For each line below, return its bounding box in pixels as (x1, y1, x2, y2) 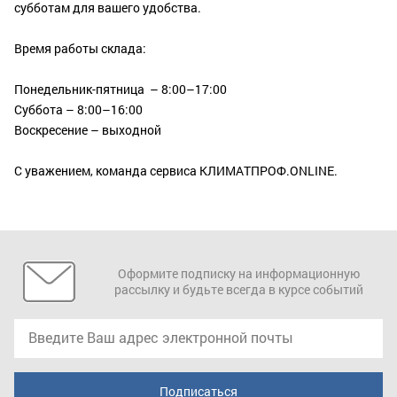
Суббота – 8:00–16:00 (14, 101, 143, 118)
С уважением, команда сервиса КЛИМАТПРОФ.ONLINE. (14, 162, 338, 179)
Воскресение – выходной (14, 121, 161, 138)
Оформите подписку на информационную (117, 265, 360, 282)
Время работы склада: (14, 40, 146, 57)
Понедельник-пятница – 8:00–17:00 (14, 81, 227, 97)
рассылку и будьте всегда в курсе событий (113, 281, 363, 298)
